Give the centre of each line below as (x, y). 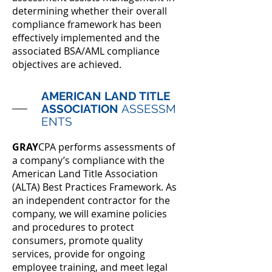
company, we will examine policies (90, 214)
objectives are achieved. (67, 64)
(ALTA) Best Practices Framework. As (94, 187)
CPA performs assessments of (107, 147)
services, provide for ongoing (79, 254)
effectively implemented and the (86, 38)
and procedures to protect (73, 227)
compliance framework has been (87, 24)
